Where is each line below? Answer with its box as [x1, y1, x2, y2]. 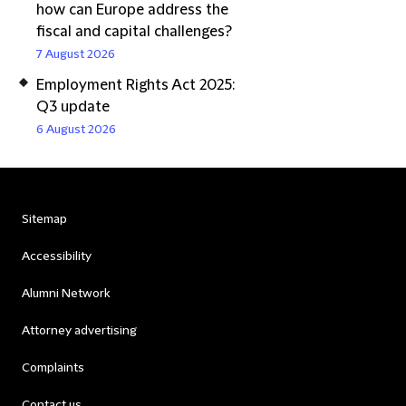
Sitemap [22, 212, 67, 227]
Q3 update [36, 99, 110, 115]
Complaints [22, 361, 84, 375]
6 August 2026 [36, 122, 116, 137]
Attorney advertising [22, 324, 137, 338]
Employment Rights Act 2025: [36, 77, 235, 93]
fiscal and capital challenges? [36, 24, 232, 40]
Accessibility [22, 249, 92, 264]
